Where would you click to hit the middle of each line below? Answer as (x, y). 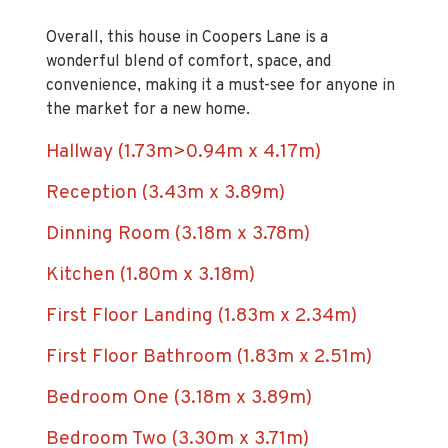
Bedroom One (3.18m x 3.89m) (179, 364)
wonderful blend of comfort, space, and (188, 28)
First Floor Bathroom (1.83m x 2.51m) (209, 323)
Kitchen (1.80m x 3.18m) (150, 241)
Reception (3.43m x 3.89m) (165, 159)
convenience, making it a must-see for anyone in (220, 52)
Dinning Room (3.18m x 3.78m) (178, 200)
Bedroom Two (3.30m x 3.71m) (177, 405)
